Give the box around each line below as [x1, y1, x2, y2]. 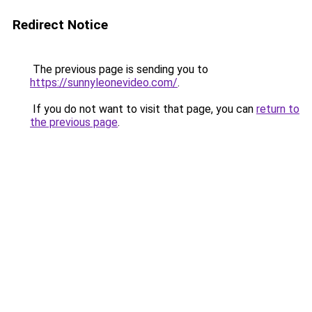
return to [256, 102, 299, 116]
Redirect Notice [13, 17, 108, 33]
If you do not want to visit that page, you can [30, 102, 256, 116]
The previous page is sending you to [30, 63, 208, 76]
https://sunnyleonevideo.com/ [30, 76, 178, 89]
